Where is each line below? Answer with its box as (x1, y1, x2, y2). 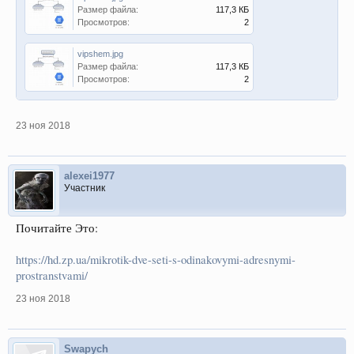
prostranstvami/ (16, 268, 88, 283)
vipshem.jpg (77, 49, 123, 58)
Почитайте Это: (16, 220, 98, 235)
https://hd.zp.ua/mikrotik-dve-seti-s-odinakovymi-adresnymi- (16, 252, 296, 267)
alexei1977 (64, 170, 115, 182)
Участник (64, 183, 105, 194)
